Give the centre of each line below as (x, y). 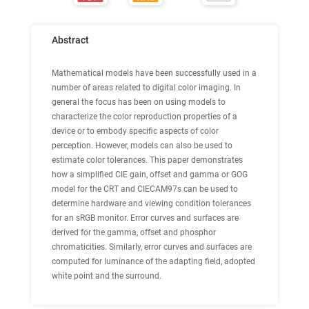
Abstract (70, 40)
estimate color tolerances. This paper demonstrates (147, 160)
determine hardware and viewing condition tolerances (151, 203)
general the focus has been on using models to (139, 102)
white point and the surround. (107, 276)
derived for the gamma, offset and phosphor (134, 232)
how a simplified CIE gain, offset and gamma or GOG (150, 175)
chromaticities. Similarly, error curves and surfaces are (152, 247)
